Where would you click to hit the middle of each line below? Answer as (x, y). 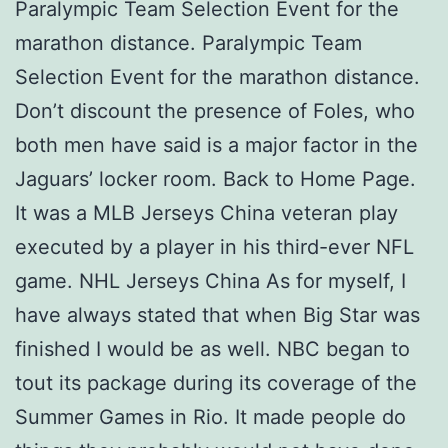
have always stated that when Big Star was (217, 314)
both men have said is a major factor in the (216, 144)
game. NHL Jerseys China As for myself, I (210, 280)
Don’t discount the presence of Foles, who (215, 110)
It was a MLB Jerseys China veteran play (206, 212)
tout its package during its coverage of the (216, 382)
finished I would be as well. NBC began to (212, 348)
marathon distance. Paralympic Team (188, 42)
